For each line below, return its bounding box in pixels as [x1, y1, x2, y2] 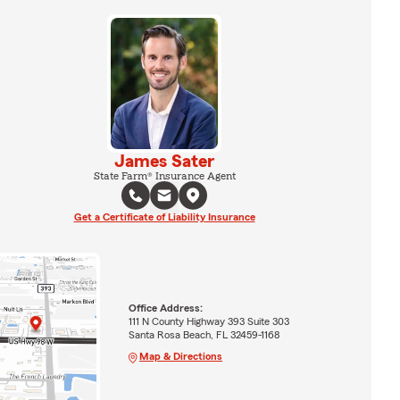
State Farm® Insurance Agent [93, 170, 236, 181]
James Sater [114, 152, 214, 171]
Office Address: [128, 302, 203, 313]
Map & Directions [138, 350, 222, 362]
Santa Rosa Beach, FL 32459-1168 [128, 329, 279, 340]
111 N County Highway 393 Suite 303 [128, 315, 289, 327]
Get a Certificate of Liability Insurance [73, 211, 255, 222]
